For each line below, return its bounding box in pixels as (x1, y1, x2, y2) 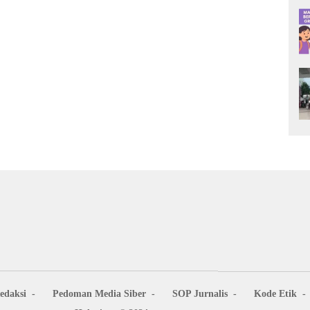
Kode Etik (253, 288, 297, 299)
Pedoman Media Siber (52, 288, 146, 299)
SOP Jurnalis (172, 288, 228, 299)
